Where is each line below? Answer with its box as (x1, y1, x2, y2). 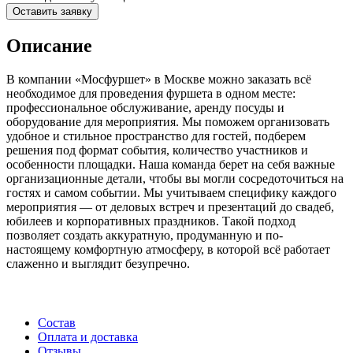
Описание (6, 35, 92, 56)
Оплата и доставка (38, 329, 138, 344)
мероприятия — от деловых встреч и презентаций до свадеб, (6, 199, 334, 214)
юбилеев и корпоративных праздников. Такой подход (6, 214, 295, 228)
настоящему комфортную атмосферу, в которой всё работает (6, 242, 330, 256)
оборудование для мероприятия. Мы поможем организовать (6, 114, 329, 128)
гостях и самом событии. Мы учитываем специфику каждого (6, 185, 336, 199)
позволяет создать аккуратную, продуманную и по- (6, 228, 283, 242)
